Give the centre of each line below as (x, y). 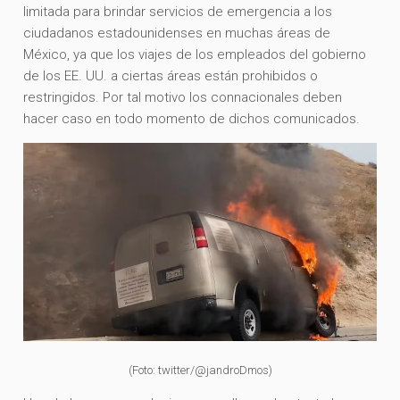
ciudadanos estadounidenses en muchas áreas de (177, 33)
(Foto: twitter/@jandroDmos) (200, 371)
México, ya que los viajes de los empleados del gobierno (195, 54)
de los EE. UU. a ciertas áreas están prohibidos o (171, 75)
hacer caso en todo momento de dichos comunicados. (192, 118)
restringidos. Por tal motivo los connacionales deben (183, 97)
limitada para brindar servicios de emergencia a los (178, 11)
